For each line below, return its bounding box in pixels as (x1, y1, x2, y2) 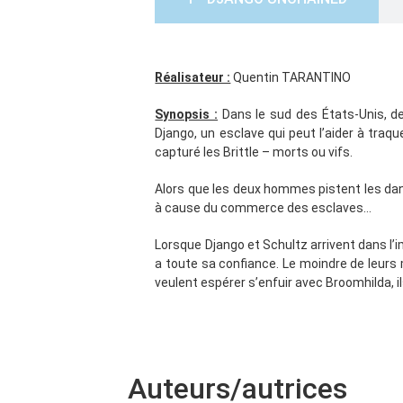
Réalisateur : (155, 70, 231, 85)
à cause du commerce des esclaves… (155, 201, 372, 215)
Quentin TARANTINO (233, 70, 352, 85)
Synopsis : (155, 107, 219, 121)
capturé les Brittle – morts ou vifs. (155, 145, 354, 159)
